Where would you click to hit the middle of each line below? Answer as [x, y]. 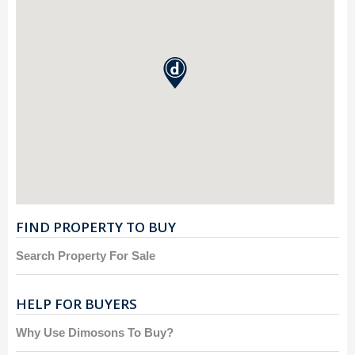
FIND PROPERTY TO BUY [96, 227]
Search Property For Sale [86, 255]
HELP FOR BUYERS [76, 303]
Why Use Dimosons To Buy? [95, 332]
